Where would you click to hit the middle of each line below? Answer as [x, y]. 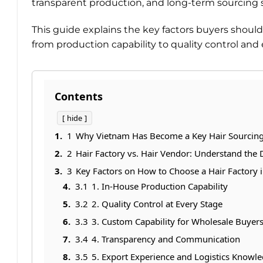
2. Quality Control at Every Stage [157, 203]
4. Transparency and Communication [166, 239]
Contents [79, 96]
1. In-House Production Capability [160, 186]
